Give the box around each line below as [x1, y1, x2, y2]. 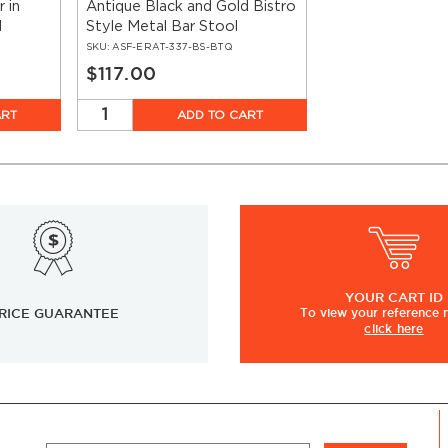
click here [364, 322, 424, 336]
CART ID [388, 290, 443, 305]
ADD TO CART [177, 109, 264, 122]
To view [300, 306, 351, 320]
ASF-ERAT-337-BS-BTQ [111, 42, 234, 53]
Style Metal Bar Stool [85, 19, 238, 35]
